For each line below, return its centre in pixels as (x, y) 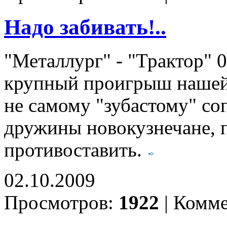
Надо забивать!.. (85, 27)
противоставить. (75, 150)
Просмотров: (61, 203)
